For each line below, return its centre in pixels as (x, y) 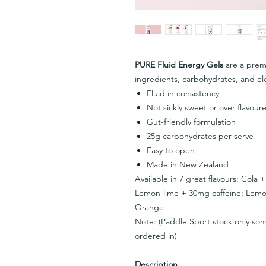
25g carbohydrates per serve (200, 136)
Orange (149, 207)
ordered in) (156, 236)
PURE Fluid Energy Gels (179, 65)
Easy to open (171, 150)
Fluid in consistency (183, 93)
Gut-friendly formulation (191, 122)
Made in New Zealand (188, 164)
